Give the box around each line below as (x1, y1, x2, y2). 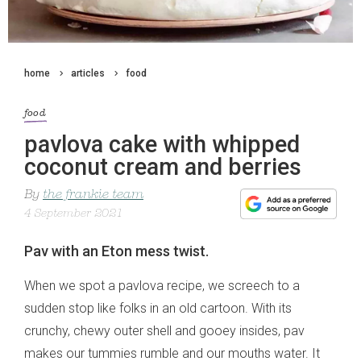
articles (71, 68, 105, 80)
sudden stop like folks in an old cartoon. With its (24, 300, 292, 316)
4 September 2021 (24, 207, 123, 220)
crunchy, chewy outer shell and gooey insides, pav (24, 322, 305, 338)
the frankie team (43, 188, 143, 201)
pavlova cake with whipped (24, 130, 300, 158)
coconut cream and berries (24, 152, 301, 180)
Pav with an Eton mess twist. (24, 242, 209, 259)
